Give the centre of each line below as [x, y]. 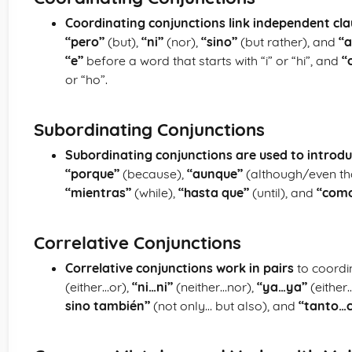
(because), [153, 174]
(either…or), [99, 287]
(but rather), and [288, 42]
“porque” [92, 174]
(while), [155, 192]
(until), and [283, 192]
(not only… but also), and [224, 306]
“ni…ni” [152, 287]
